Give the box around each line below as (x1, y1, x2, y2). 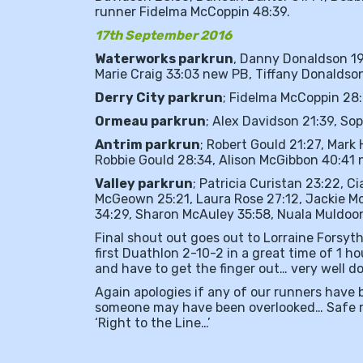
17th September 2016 (95, 28, 232, 44)
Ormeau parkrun (95, 113, 206, 130)
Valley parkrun (95, 176, 193, 192)
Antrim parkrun (95, 137, 200, 153)
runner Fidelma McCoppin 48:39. (95, 4, 290, 20)
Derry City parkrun (95, 90, 223, 106)
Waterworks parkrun (95, 51, 233, 67)
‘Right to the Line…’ (95, 315, 211, 331)
